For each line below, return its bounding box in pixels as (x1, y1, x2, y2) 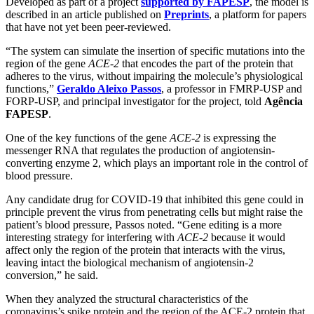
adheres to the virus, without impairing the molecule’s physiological (6, 69, 303, 82)
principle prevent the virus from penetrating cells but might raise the (6, 205, 303, 218)
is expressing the (200, 131, 276, 144)
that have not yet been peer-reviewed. (6, 20, 171, 33)
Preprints (164, 8, 209, 20)
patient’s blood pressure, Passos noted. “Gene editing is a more (6, 218, 282, 231)
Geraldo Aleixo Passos (57, 82, 161, 95)
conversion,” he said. (6, 268, 98, 281)
